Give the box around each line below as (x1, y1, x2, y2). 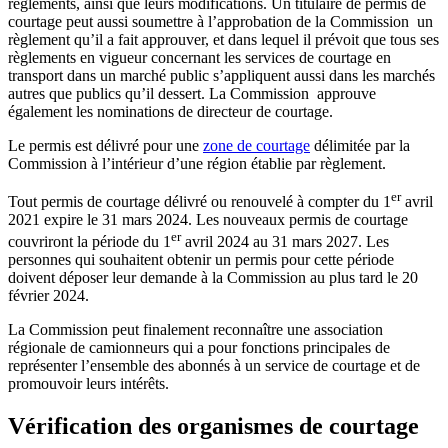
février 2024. (8, 287, 89, 305)
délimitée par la (310, 136, 410, 154)
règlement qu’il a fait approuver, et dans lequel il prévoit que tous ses (8, 30, 439, 48)
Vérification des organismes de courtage (8, 413, 419, 440)
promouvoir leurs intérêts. (8, 375, 169, 393)
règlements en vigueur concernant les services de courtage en (8, 48, 391, 66)
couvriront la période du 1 (8, 233, 171, 251)
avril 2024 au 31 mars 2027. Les (181, 233, 389, 251)
